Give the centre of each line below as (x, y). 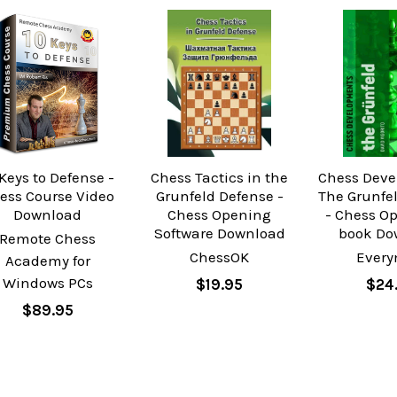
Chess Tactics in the (220, 177)
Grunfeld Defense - (219, 195)
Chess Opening (220, 214)
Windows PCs (47, 282)
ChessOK (220, 257)
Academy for (47, 260)
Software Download (219, 233)
